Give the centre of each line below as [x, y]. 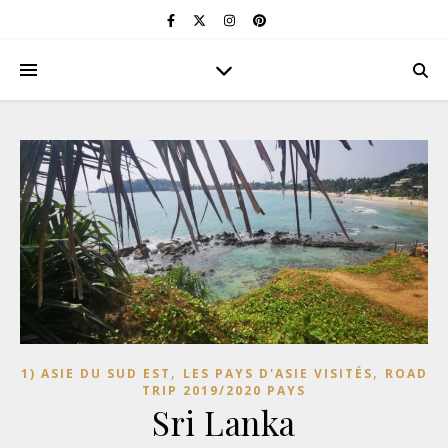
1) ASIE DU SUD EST [95, 373]
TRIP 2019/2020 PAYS [224, 390]
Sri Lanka [224, 422]
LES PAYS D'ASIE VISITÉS [277, 373]
